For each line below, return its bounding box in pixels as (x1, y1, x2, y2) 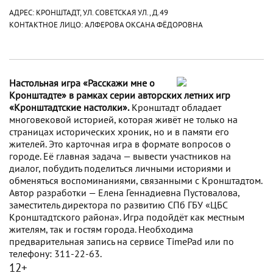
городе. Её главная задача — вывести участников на (9, 149, 231, 162)
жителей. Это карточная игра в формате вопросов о (9, 137, 231, 150)
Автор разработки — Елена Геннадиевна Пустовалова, (9, 186, 239, 199)
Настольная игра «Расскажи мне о (9, 76, 155, 89)
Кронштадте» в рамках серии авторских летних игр (9, 88, 230, 101)
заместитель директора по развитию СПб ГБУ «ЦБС (9, 198, 227, 211)
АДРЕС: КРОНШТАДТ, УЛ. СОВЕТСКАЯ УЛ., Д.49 (9, 6, 168, 18)
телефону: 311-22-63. (9, 247, 102, 260)
